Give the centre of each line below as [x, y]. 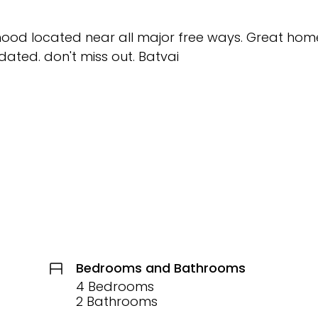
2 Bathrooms [116, 301]
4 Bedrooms [115, 286]
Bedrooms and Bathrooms [160, 268]
